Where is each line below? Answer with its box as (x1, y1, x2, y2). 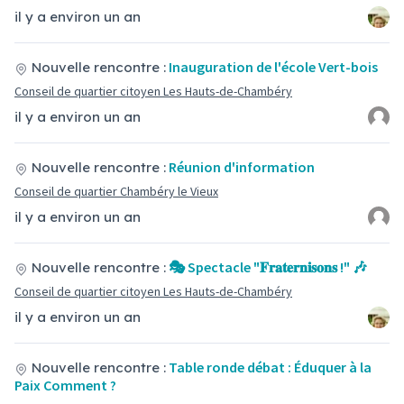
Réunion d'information (169, 158, 315, 176)
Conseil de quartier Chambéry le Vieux (14, 183, 218, 199)
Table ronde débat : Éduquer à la (169, 358, 372, 376)
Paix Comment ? (14, 376, 116, 394)
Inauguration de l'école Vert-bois (169, 58, 378, 76)
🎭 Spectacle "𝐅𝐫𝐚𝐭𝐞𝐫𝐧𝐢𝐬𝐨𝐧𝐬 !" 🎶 (169, 258, 367, 276)
